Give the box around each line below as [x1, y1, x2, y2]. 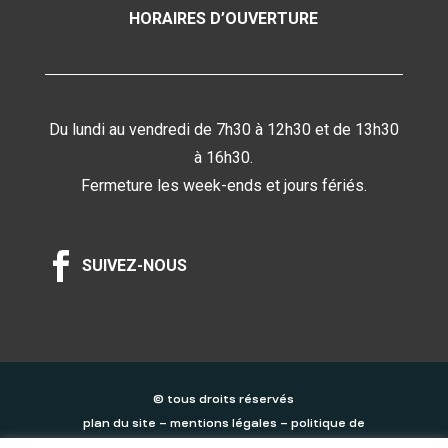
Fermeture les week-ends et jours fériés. [80, 175, 367, 195]
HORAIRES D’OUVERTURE [129, 8, 319, 28]
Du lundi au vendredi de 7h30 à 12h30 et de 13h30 [48, 119, 399, 139]
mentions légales [169, 416, 280, 429]
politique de [290, 416, 365, 429]
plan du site [82, 416, 156, 429]
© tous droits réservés [153, 392, 295, 405]
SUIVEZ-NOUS [81, 256, 187, 276]
